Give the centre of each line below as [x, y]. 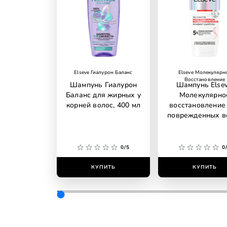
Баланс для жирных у [103, 95]
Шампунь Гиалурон [103, 85]
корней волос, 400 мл [103, 105]
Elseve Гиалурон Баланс [103, 72]
